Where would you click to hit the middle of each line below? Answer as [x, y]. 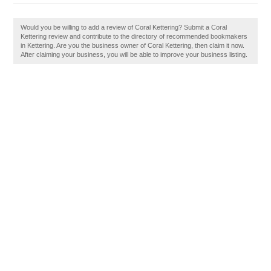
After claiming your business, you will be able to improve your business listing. [134, 54]
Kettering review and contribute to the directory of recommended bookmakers [134, 36]
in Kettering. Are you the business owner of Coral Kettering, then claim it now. [133, 45]
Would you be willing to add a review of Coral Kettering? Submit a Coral [124, 27]
